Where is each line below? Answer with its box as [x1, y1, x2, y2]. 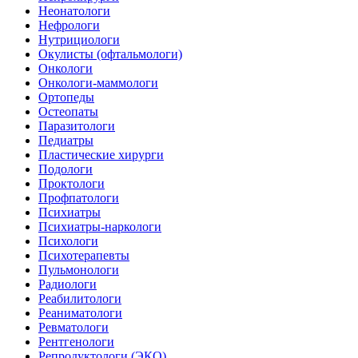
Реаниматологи [38, 306, 122, 320]
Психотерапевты [38, 249, 129, 263]
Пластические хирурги [38, 148, 164, 162]
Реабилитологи [38, 292, 121, 306]
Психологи [38, 234, 98, 249]
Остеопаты [38, 105, 98, 119]
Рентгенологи [38, 335, 114, 349]
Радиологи [38, 277, 97, 292]
